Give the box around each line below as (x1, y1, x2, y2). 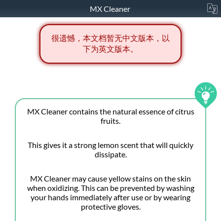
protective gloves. (80, 202, 141, 212)
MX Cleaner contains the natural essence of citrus (27, 107, 194, 116)
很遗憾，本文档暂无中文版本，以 (51, 33, 170, 43)
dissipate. (94, 149, 127, 159)
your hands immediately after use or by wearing (31, 192, 190, 202)
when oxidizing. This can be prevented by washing (27, 183, 194, 193)
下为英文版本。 (83, 44, 138, 54)
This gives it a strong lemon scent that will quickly (28, 140, 193, 150)
